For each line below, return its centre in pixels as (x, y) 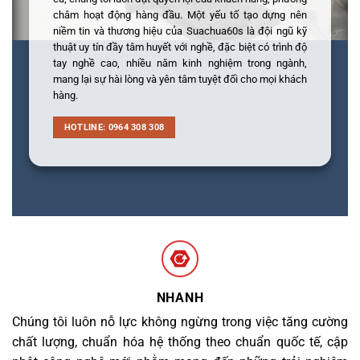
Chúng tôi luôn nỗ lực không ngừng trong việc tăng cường (180, 321)
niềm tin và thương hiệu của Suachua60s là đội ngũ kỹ (180, 31)
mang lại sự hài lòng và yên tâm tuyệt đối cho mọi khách (180, 79)
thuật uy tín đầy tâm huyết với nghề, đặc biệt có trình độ (180, 47)
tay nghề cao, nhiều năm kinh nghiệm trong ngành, (180, 63)
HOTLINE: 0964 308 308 (114, 127)
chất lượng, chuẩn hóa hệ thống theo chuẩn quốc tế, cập (180, 342)
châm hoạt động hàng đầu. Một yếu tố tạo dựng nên (180, 14)
